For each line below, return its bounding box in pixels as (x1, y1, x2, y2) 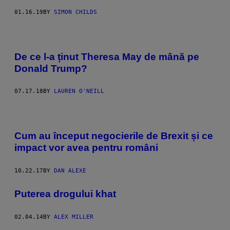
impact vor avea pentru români (14, 142, 158, 154)
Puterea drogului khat (14, 188, 116, 199)
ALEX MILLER (54, 213, 93, 220)
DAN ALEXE (54, 167, 86, 174)
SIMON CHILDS (54, 8, 97, 15)
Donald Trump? (14, 63, 87, 74)
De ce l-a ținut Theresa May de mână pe (14, 51, 199, 62)
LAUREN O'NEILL (54, 88, 104, 95)
